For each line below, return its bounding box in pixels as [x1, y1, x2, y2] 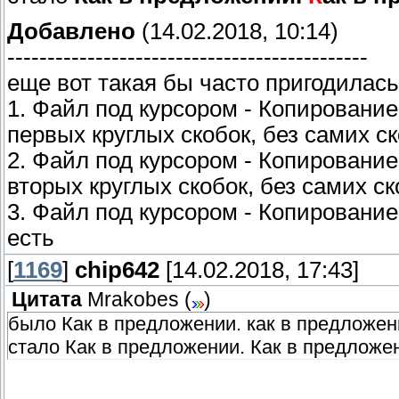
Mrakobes [87, 289, 179, 312]
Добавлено [7, 18, 135, 44]
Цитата [12, 289, 82, 312]
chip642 [75, 257, 159, 283]
